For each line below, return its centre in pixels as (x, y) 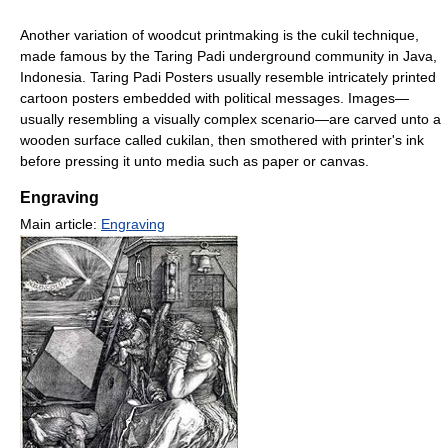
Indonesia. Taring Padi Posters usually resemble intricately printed (228, 77)
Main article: (60, 224)
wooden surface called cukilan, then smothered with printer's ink (222, 140)
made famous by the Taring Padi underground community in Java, (228, 56)
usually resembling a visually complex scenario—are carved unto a (230, 119)
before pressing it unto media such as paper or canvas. (194, 161)
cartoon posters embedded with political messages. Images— (214, 98)
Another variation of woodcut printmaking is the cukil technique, (219, 35)
